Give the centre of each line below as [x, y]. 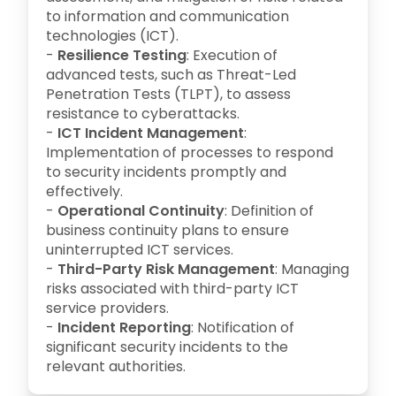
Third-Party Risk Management [166, 269]
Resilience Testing [122, 55]
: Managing [312, 269]
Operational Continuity [141, 211]
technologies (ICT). [112, 36]
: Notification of [243, 327]
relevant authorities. [116, 366]
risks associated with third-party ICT [172, 289]
